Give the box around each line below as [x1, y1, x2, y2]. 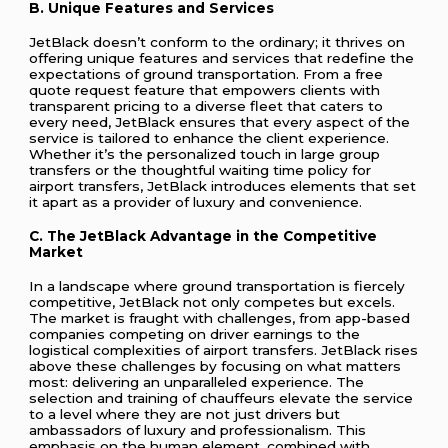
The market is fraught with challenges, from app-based [29, 310, 411, 327]
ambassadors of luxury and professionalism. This [29, 422, 367, 439]
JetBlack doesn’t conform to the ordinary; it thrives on [29, 33, 406, 50]
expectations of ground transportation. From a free [29, 65, 384, 82]
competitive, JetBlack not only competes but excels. [29, 294, 396, 311]
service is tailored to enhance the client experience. [29, 129, 390, 146]
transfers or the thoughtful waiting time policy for [29, 161, 372, 178]
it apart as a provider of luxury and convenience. [29, 193, 363, 210]
